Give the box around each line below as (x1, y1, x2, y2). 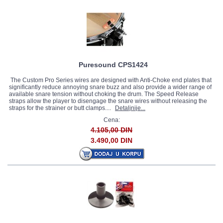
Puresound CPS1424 (78, 61, 148, 69)
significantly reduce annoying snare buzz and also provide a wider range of (9, 84, 212, 91)
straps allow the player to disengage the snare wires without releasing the (9, 98, 207, 105)
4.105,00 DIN (91, 126, 132, 134)
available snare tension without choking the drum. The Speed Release (9, 91, 199, 98)
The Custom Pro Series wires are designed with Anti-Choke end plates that (9, 77, 212, 84)
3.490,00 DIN (91, 136, 132, 144)
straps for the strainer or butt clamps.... (9, 105, 112, 111)
